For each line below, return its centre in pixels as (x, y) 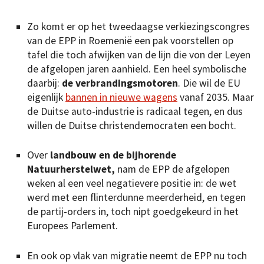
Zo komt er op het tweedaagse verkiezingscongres (138, 26)
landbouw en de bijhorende (113, 155)
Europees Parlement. (75, 226)
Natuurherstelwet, (71, 169)
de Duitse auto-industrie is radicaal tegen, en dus (135, 111)
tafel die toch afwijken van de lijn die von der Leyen (139, 55)
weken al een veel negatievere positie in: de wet (132, 184)
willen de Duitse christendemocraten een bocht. (132, 125)
